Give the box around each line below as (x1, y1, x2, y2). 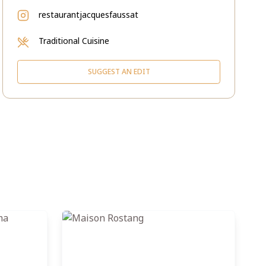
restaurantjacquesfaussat (39, 9, 138, 20)
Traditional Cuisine (39, 35, 109, 46)
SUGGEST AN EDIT (87, 66, 150, 77)
